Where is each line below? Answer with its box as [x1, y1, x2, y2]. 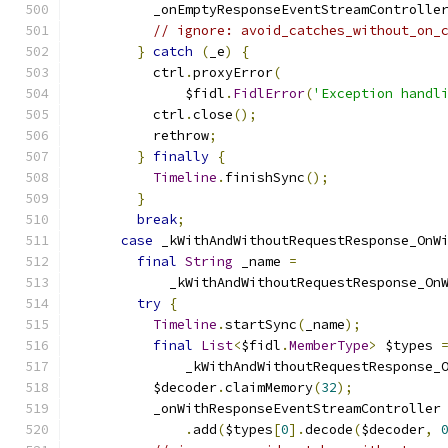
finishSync [225, 169, 305, 186]
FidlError [233, 85, 305, 102]
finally [153, 148, 209, 165]
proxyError [193, 64, 273, 81]
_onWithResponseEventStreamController [73, 400, 441, 417]
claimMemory [225, 379, 313, 396]
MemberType [289, 337, 369, 354]
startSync [225, 316, 297, 333]
